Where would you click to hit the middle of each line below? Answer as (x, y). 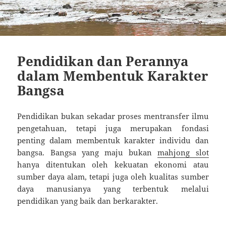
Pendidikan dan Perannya (103, 61)
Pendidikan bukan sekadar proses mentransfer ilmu (113, 116)
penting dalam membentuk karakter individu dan (113, 140)
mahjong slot (183, 153)
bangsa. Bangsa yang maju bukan (88, 153)
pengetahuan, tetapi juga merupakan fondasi (113, 128)
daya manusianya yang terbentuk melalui (113, 189)
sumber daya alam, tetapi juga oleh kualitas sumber (113, 177)
